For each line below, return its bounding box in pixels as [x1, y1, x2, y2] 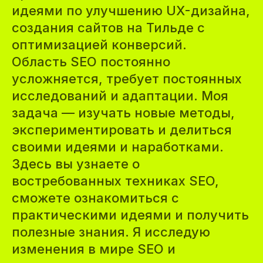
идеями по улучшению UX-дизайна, [12, 3, 250, 18]
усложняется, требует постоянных [12, 71, 242, 86]
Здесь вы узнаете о [12, 156, 140, 171]
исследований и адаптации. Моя [12, 88, 228, 103]
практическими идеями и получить [12, 207, 249, 222]
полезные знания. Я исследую [12, 224, 210, 240]
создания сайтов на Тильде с [12, 20, 205, 35]
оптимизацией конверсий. [12, 37, 187, 52]
